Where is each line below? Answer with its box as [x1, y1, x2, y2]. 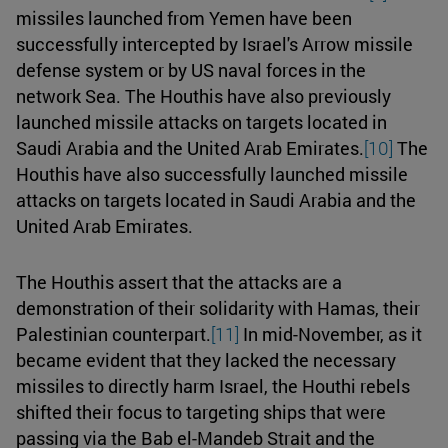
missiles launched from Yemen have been [16, 5, 352, 30]
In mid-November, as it [239, 321, 422, 346]
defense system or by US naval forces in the [16, 57, 366, 82]
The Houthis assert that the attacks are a [16, 269, 342, 294]
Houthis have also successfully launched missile [16, 161, 408, 186]
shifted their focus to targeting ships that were [16, 399, 386, 424]
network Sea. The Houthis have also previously [16, 83, 391, 108]
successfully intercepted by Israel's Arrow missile [16, 31, 413, 56]
